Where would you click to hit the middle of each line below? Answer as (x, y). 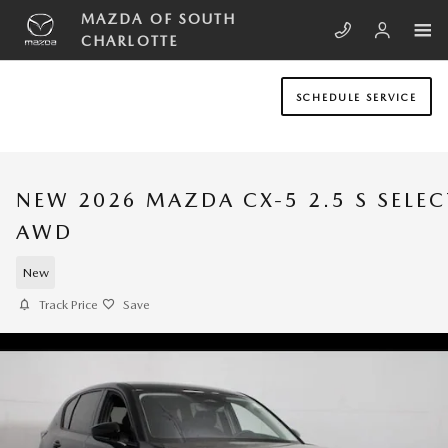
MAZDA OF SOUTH (159, 19)
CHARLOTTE (129, 41)
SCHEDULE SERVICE (356, 96)
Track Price (68, 304)
